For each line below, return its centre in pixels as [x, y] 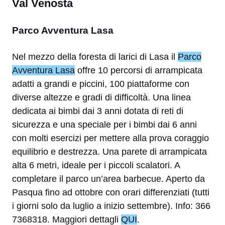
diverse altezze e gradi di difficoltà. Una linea [101, 97]
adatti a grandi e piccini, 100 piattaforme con [101, 84]
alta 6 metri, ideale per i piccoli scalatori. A [96, 165]
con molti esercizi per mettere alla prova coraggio [110, 138]
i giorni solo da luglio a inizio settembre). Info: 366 [111, 206]
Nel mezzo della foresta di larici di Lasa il [95, 57]
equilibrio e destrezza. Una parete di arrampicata [109, 151]
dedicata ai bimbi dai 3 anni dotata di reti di [98, 111]
